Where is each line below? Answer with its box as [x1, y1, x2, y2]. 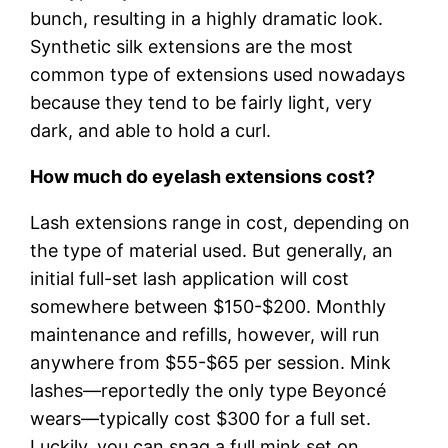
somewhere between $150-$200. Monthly [30, 295, 387, 317]
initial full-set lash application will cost [30, 267, 350, 289]
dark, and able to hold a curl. [30, 119, 272, 141]
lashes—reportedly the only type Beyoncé [30, 379, 387, 401]
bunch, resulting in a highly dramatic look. [30, 7, 384, 29]
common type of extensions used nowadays [30, 63, 406, 85]
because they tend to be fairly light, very [30, 91, 373, 113]
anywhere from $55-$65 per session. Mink [30, 351, 392, 373]
